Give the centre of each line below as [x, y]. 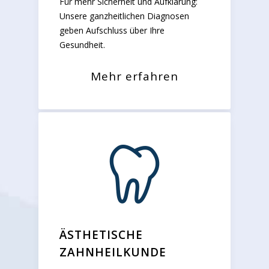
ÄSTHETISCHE [101, 234]
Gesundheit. [82, 44]
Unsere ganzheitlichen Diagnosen [124, 16]
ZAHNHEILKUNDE [113, 252]
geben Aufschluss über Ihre [112, 30]
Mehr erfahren [134, 76]
